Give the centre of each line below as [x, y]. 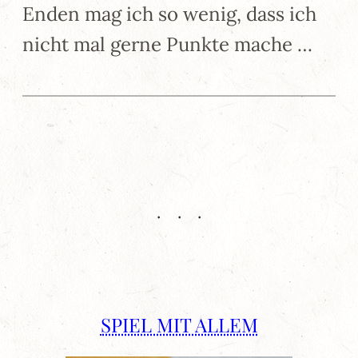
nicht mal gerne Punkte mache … [167, 45]
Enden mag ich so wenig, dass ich [169, 14]
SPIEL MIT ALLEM [179, 325]
